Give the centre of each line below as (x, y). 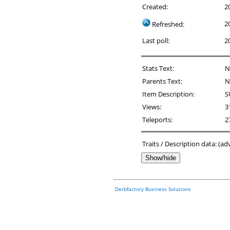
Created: (155, 7)
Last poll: (156, 41)
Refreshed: (167, 24)
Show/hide (161, 158)
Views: (152, 107)
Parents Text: (162, 81)
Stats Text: (158, 68)
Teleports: (157, 120)
